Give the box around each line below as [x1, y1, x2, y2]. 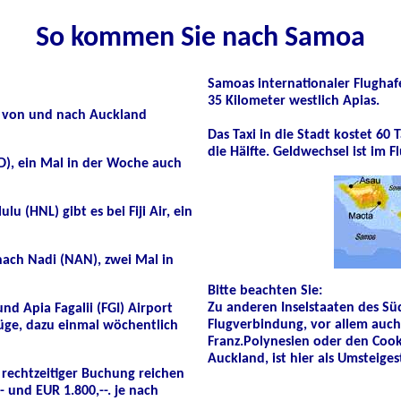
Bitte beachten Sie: [208, 284, 322, 298]
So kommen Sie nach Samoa [36, 24, 365, 53]
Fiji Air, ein [125, 205, 192, 219]
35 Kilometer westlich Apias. [208, 94, 380, 108]
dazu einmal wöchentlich [26, 319, 178, 333]
